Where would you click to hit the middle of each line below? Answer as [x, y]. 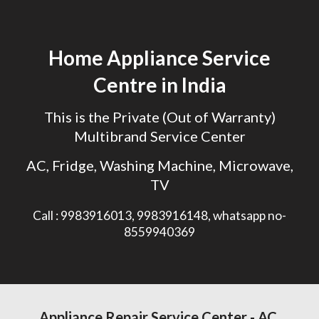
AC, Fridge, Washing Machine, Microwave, [159, 165]
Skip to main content [62, 26]
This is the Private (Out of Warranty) [159, 117]
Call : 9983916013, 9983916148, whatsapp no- [159, 216]
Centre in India [159, 85]
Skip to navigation [263, 26]
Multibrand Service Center [159, 136]
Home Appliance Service [159, 58]
